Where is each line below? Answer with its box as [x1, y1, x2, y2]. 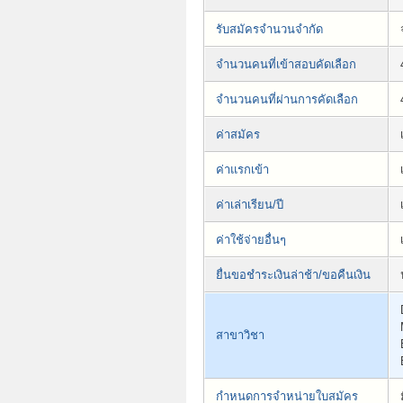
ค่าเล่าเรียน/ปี [216, 198, 283, 212]
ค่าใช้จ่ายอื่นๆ [216, 233, 286, 247]
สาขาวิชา [216, 328, 264, 343]
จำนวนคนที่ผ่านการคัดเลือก [216, 93, 358, 107]
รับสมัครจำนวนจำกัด [216, 22, 323, 37]
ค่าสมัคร [216, 128, 260, 142]
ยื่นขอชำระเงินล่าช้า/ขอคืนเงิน [216, 268, 371, 282]
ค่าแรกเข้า [216, 163, 269, 177]
